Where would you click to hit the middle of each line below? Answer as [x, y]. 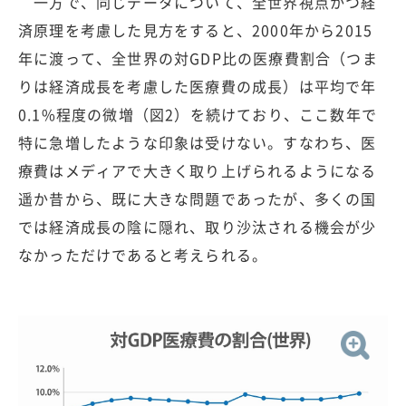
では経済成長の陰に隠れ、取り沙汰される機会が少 [198, 226]
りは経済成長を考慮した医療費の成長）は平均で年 [198, 86]
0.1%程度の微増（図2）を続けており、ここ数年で [198, 114]
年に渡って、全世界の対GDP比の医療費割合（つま [198, 58]
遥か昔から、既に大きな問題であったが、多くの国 [198, 198]
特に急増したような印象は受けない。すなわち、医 [198, 142]
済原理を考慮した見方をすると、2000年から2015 [196, 29]
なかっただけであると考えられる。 [143, 254]
